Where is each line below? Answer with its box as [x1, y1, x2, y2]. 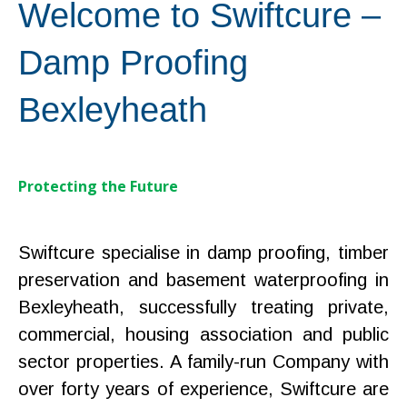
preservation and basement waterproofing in [18, 270, 389, 290]
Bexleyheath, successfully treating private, [18, 297, 389, 317]
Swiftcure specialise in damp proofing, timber [18, 243, 389, 263]
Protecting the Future [18, 176, 178, 196]
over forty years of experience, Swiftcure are [18, 379, 389, 399]
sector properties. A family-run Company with [18, 352, 389, 372]
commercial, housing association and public [18, 324, 389, 344]
